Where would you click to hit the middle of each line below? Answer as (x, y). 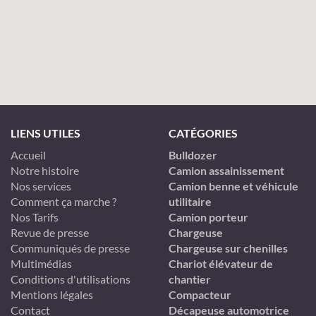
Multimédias (41, 263)
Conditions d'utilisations (71, 279)
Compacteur (200, 294)
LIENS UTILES (45, 133)
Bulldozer (193, 155)
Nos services (41, 186)
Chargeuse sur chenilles (228, 248)
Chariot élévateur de (221, 263)
